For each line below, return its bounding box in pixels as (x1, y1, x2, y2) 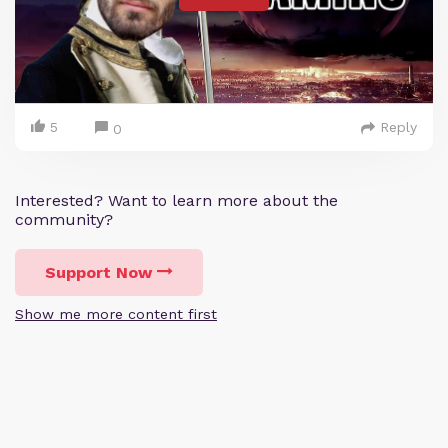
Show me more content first (15, 306, 217, 323)
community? (15, 210, 113, 230)
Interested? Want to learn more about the (15, 191, 338, 211)
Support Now (45, 263, 152, 283)
